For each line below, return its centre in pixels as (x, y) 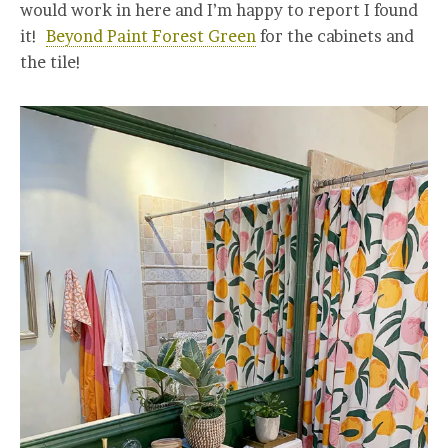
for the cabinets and (335, 36)
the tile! (51, 62)
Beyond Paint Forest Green (151, 36)
